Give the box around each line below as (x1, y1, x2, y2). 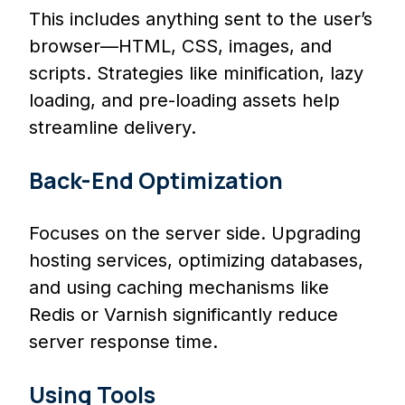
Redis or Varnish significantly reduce (29, 303, 338, 325)
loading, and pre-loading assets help (29, 89, 340, 111)
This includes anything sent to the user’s (29, 7, 372, 30)
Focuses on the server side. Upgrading (29, 221, 361, 244)
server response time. (29, 330, 218, 353)
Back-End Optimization (29, 164, 283, 196)
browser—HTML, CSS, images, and (29, 34, 332, 57)
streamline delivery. (29, 116, 196, 138)
